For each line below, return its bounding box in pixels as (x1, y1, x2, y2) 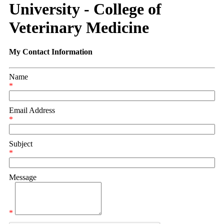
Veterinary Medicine (9, 18, 149, 36)
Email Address (9, 105, 55, 114)
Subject (9, 139, 32, 148)
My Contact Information (9, 47, 92, 56)
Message (9, 172, 36, 181)
